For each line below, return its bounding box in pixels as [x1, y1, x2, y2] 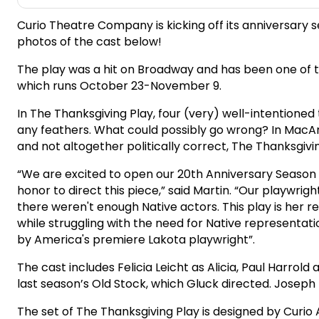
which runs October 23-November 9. [17, 77, 221, 94]
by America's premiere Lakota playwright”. [17, 231, 255, 248]
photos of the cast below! [17, 33, 162, 50]
